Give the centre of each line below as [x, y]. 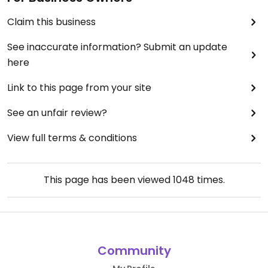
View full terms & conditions [72, 138]
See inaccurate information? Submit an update [117, 47]
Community [134, 251]
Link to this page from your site [79, 88]
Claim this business [51, 22]
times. [209, 180]
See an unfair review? [57, 113]
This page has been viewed [108, 180]
